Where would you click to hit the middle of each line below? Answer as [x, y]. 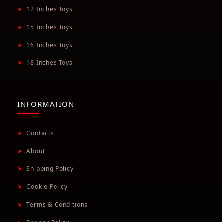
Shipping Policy [50, 169]
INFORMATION [46, 104]
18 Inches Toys [50, 63]
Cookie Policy [47, 187]
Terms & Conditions [57, 205]
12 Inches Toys [50, 9]
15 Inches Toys [50, 27]
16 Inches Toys [50, 45]
